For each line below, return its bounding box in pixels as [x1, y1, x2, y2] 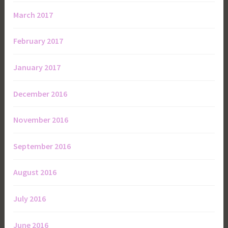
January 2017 [13, 62, 61, 72]
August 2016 [13, 167, 57, 178]
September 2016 [13, 140, 71, 151]
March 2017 [13, 9, 53, 20]
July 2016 [13, 193, 46, 204]
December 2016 [13, 88, 68, 99]
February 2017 [13, 36, 64, 46]
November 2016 [13, 115, 69, 125]
